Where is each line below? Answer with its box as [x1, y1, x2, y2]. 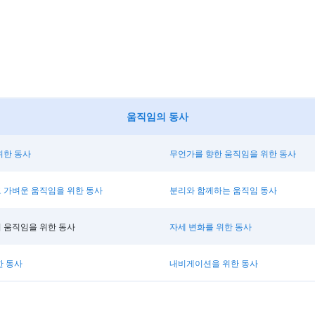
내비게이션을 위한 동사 [169, 257, 258, 269]
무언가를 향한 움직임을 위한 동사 [169, 147, 296, 160]
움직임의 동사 [127, 109, 188, 123]
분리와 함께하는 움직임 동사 [169, 184, 277, 196]
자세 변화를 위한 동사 [169, 220, 252, 233]
